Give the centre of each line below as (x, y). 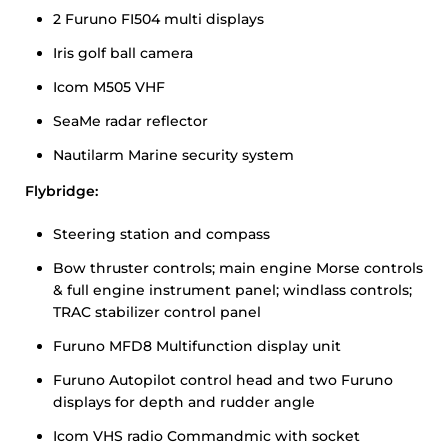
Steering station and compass (161, 234)
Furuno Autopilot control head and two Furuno (223, 380)
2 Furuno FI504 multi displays (158, 19)
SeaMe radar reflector (130, 121)
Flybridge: (61, 191)
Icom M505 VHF (109, 87)
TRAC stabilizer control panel (157, 312)
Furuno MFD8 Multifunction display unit (197, 346)
